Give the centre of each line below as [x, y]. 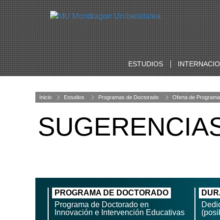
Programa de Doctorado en [102, 205]
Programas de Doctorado [128, 97]
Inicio [45, 97]
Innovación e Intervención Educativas [120, 212]
